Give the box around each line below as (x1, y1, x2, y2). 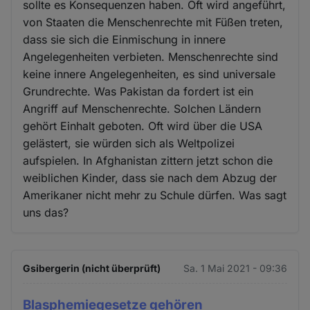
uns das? (23, 206, 69, 220)
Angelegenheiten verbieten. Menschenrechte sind (23, 50, 279, 64)
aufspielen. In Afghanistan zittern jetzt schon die (23, 154, 273, 168)
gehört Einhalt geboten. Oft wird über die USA (23, 119, 263, 134)
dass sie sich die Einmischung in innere (23, 33, 226, 47)
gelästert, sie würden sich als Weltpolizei (23, 136, 235, 151)
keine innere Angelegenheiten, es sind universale (23, 67, 276, 82)
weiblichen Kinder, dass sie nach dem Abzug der (23, 171, 277, 185)
